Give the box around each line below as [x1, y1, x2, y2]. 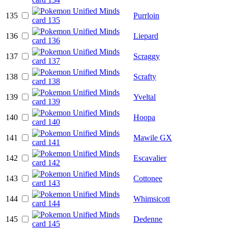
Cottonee [133, 174, 162, 183]
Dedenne [133, 214, 162, 223]
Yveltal [133, 92, 156, 101]
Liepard [133, 31, 158, 40]
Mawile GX [133, 133, 172, 142]
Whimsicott [133, 194, 170, 203]
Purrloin [133, 11, 159, 20]
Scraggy [133, 51, 160, 61]
